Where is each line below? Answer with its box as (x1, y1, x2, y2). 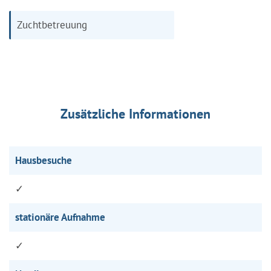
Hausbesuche (15, 153, 72, 167)
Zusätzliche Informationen (60, 105, 211, 122)
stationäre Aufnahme (15, 210, 105, 224)
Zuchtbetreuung (17, 18, 87, 31)
